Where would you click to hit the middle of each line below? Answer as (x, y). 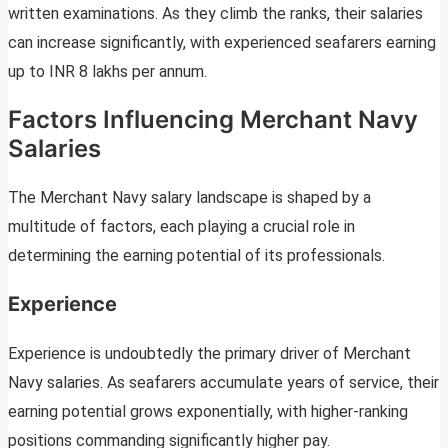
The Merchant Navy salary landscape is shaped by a (189, 198)
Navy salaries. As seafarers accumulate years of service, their (223, 383)
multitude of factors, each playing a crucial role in (181, 227)
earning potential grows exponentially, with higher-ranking (208, 412)
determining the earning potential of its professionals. (196, 256)
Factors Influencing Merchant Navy (213, 120)
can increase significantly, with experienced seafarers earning (222, 42)
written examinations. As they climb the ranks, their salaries (215, 13)
